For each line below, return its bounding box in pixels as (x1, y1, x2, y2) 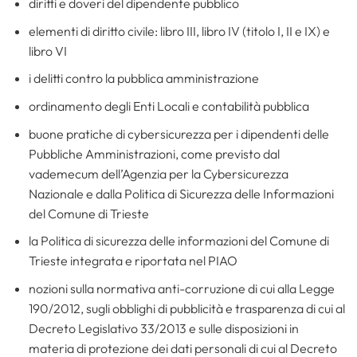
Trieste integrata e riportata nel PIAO (28, 253, 237, 269)
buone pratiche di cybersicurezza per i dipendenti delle (28, 125, 329, 142)
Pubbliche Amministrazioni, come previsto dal (28, 145, 280, 162)
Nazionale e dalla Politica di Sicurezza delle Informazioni (28, 185, 334, 202)
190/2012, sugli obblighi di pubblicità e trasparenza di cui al (28, 300, 345, 316)
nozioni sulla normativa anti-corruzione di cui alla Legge (28, 280, 335, 296)
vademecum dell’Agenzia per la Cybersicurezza (28, 165, 288, 182)
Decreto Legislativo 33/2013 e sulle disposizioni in (28, 320, 299, 336)
